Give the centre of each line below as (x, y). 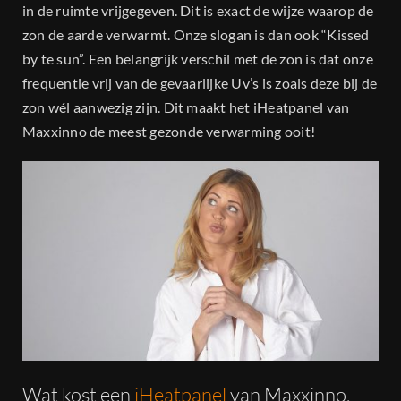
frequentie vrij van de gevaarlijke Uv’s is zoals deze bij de (200, 83)
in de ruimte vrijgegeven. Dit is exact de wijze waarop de (198, 11)
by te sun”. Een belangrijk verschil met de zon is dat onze (198, 59)
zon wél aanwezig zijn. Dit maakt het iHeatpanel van (186, 107)
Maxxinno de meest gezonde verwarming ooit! (169, 132)
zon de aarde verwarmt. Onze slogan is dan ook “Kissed (196, 35)
